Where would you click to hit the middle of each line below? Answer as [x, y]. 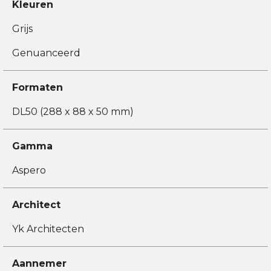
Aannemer [39, 263]
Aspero [29, 170]
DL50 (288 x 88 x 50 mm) [73, 111]
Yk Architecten [48, 229]
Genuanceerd [46, 53]
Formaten [38, 87]
